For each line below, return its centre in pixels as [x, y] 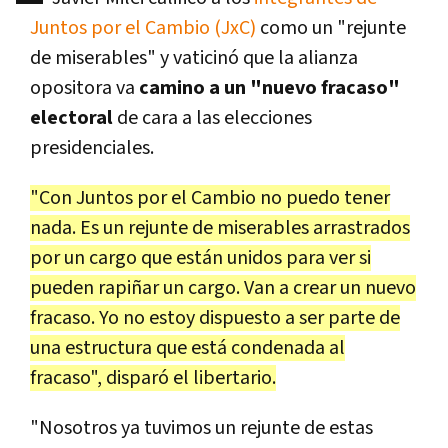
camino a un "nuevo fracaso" [269, 87]
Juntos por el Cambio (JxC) [143, 27]
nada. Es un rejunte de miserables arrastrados [220, 227]
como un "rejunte [331, 27]
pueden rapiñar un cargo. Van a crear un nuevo [223, 287]
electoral [73, 117]
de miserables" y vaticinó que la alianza [194, 57]
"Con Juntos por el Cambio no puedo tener [210, 197]
